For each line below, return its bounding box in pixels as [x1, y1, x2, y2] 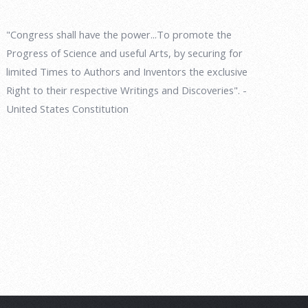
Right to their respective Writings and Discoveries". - [6, 82, 247, 97]
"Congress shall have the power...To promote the [6, 27, 232, 41]
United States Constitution [6, 101, 129, 115]
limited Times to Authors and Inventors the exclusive [6, 64, 248, 78]
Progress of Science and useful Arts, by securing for [6, 45, 243, 60]
